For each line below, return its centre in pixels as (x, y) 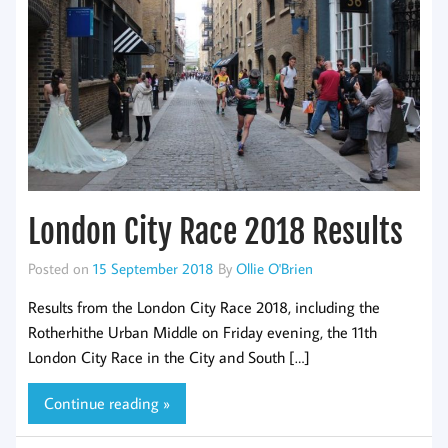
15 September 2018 (153, 268)
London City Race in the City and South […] (169, 356)
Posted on (60, 268)
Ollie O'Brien (274, 268)
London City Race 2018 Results (215, 232)
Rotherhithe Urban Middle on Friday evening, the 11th (202, 331)
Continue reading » (107, 403)
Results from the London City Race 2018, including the (204, 306)
